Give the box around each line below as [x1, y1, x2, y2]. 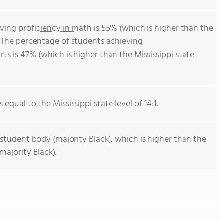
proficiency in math [18, 21, 92, 36]
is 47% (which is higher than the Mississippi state [11, 48, 194, 62]
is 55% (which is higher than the [92, 21, 213, 36]
